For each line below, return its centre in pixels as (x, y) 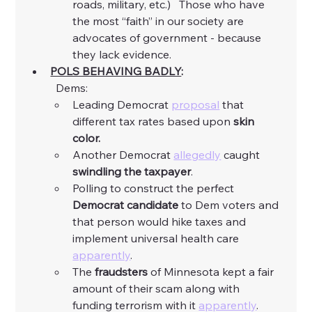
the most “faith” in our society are (160, 21)
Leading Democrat (122, 105)
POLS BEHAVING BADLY (116, 71)
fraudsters (122, 272)
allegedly (197, 155)
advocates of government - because (169, 38)
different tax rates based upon (153, 122)
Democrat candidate (126, 205)
